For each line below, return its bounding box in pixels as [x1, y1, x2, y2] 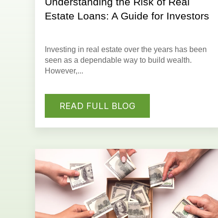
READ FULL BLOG [59, 100, 135, 111]
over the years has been [122, 45, 207, 54]
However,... [45, 67, 83, 75]
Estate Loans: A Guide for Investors [45, 10, 209, 22]
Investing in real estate [45, 45, 122, 54]
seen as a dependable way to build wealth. [45, 56, 192, 65]
